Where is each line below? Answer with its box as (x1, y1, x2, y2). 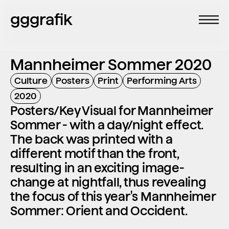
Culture (14, 75, 48, 86)
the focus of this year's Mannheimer (10, 189, 216, 204)
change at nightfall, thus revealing (10, 175, 207, 190)
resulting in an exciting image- (10, 161, 185, 175)
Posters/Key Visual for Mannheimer (10, 103, 213, 118)
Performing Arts (127, 75, 197, 86)
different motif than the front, (10, 146, 179, 161)
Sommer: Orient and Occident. (10, 203, 188, 218)
